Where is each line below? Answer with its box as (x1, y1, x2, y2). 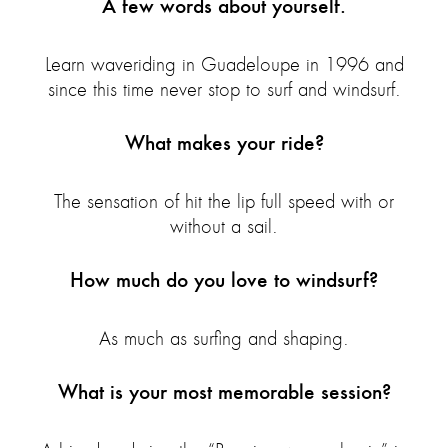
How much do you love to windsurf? (70, 267, 378, 293)
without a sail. (170, 216, 278, 238)
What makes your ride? (124, 130, 324, 156)
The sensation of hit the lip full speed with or (54, 191, 394, 213)
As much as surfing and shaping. (99, 328, 349, 350)
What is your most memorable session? (57, 379, 391, 405)
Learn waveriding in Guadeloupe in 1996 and (44, 54, 404, 76)
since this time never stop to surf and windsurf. (47, 79, 401, 101)
